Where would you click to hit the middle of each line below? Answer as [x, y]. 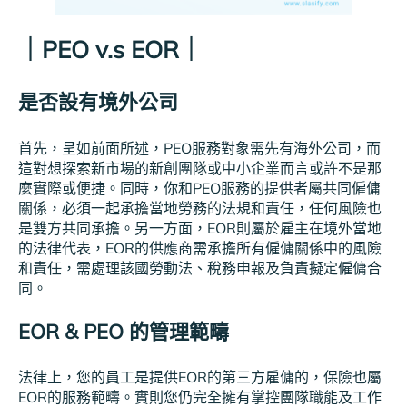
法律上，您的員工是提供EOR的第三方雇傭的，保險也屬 [200, 377]
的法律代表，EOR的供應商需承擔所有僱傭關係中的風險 [200, 248]
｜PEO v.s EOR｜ [110, 49]
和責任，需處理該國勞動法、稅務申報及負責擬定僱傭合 [200, 268]
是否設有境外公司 [98, 102]
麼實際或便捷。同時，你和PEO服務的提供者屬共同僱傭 [199, 188]
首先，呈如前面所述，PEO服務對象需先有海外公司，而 [199, 148]
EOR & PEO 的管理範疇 [124, 332]
